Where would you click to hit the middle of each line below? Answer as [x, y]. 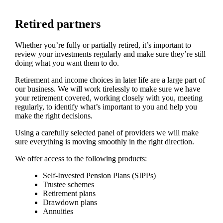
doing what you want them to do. [67, 63]
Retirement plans [69, 194]
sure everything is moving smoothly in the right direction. [104, 142]
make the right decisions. [54, 116]
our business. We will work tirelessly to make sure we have [107, 89]
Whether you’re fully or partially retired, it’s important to [103, 45]
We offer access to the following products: [81, 159]
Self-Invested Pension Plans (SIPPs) [99, 176]
